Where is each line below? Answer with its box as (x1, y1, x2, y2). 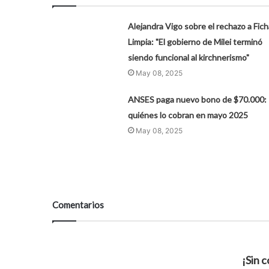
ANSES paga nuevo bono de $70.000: (127, 94, 267, 104)
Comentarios (52, 199, 104, 210)
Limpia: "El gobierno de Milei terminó (127, 36, 262, 47)
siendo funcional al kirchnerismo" (127, 52, 249, 62)
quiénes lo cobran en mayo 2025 (127, 109, 248, 120)
